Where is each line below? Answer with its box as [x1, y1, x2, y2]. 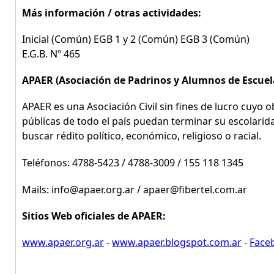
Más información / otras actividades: [22, 6, 201, 20]
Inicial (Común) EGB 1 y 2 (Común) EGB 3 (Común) [22, 32, 250, 46]
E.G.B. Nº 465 [22, 47, 80, 61]
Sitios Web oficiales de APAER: [22, 209, 166, 223]
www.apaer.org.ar [22, 235, 104, 249]
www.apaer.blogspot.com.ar [112, 235, 242, 249]
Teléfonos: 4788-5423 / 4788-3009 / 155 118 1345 [22, 156, 243, 169]
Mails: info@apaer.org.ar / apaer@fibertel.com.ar [22, 183, 247, 196]
